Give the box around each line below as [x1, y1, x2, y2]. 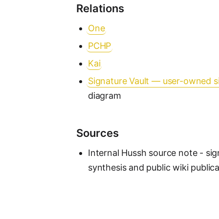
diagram [88, 90, 121, 101]
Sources [76, 127, 119, 139]
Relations [76, 2, 124, 15]
